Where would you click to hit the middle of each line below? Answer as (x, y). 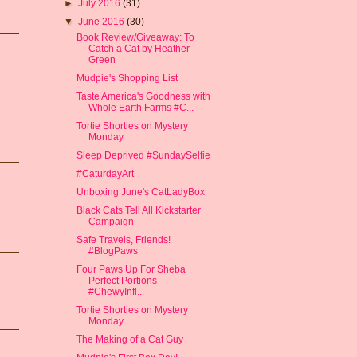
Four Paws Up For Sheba (131, 269)
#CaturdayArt (105, 173)
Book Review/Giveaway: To (135, 37)
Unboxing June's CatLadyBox (140, 192)
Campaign (111, 221)
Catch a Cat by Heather (139, 48)
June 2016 (103, 21)
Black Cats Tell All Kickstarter (138, 210)
